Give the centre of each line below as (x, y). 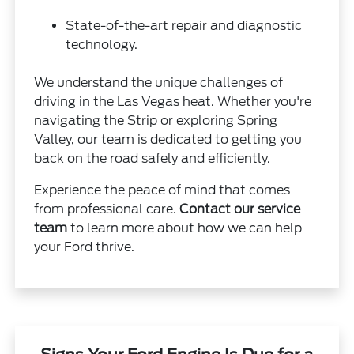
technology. (102, 44)
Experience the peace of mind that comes (162, 190)
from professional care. (107, 209)
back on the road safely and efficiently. (153, 158)
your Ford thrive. (85, 247)
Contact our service (240, 209)
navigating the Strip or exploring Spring (156, 120)
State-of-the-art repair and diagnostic (184, 25)
